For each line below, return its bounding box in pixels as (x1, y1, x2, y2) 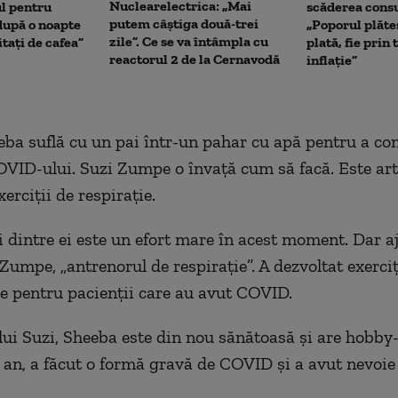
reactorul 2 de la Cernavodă (109, 50, 280, 68)
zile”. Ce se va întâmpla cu (109, 32, 268, 50)
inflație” (306, 51, 358, 68)
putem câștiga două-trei (109, 14, 259, 32)
